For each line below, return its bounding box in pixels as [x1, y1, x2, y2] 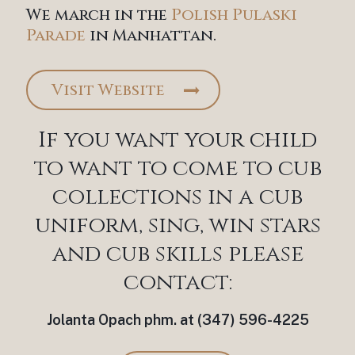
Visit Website [52, 79, 165, 101]
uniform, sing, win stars [34, 211, 321, 240]
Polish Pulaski [171, 4, 297, 25]
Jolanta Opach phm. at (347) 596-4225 [46, 311, 309, 328]
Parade [26, 25, 86, 46]
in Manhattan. [86, 25, 216, 46]
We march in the [26, 4, 171, 25]
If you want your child [38, 125, 317, 155]
